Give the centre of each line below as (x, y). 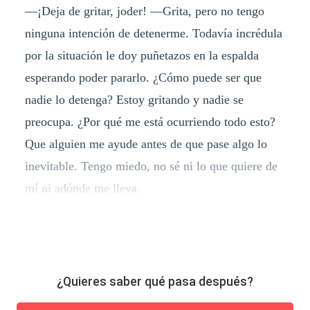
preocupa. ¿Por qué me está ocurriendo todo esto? (150, 121)
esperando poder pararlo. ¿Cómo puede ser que (143, 77)
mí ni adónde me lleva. (82, 188)
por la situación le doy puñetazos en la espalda (142, 55)
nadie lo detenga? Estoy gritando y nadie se (134, 99)
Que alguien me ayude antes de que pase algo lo (146, 144)
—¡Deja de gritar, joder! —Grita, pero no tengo (144, 11)
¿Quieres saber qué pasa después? (155, 282)
